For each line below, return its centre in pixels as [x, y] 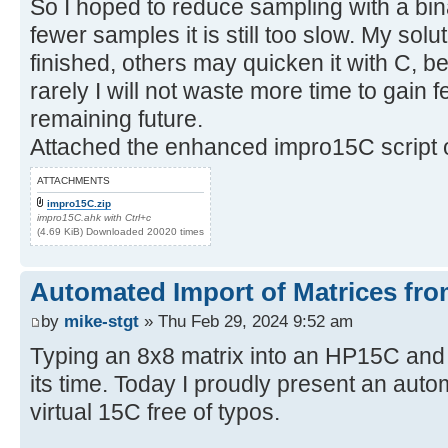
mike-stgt [101, 321]
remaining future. [116, 118]
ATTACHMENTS [73, 180]
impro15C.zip [79, 203]
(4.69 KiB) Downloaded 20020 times [120, 231]
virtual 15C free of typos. [155, 412]
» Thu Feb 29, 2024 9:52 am [246, 321]
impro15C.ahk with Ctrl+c [94, 217]
